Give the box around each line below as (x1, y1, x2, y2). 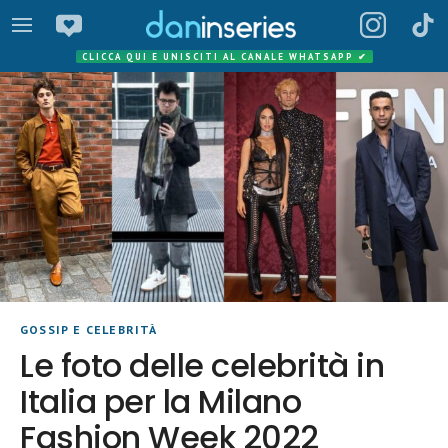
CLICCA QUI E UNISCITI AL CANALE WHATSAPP (81, 51, 358, 62)
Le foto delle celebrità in (20, 343, 385, 389)
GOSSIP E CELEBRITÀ (20, 322, 158, 338)
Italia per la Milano (20, 379, 302, 425)
